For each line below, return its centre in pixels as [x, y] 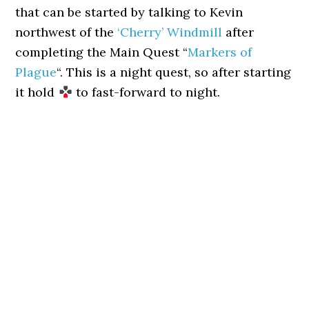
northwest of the [67, 32]
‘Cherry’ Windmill [170, 32]
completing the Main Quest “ [102, 52]
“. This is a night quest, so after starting [174, 72]
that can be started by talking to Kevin [129, 12]
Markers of [220, 52]
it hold [37, 92]
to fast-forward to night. [146, 92]
